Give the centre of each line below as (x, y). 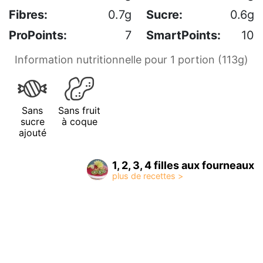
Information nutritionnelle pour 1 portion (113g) (131, 60)
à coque (79, 122)
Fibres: (28, 15)
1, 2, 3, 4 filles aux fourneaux (183, 166)
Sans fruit (79, 111)
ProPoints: (38, 36)
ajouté (32, 133)
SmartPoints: (183, 36)
